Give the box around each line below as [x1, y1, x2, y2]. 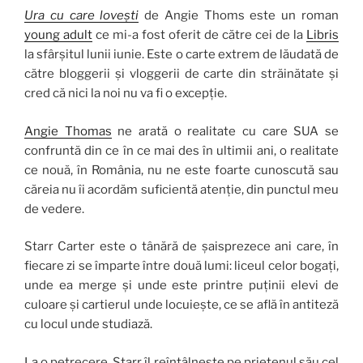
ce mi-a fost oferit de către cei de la [92, 28, 306, 42]
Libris [306, 28, 339, 42]
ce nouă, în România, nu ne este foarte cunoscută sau [24, 162, 339, 177]
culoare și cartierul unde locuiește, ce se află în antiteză [24, 297, 339, 312]
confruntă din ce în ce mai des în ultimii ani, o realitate [24, 143, 339, 158]
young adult [24, 28, 92, 42]
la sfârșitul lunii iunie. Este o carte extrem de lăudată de [24, 47, 339, 62]
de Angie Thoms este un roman [139, 8, 340, 23]
